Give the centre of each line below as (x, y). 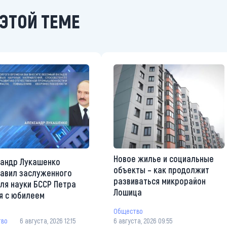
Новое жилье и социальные (164, 158)
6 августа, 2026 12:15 (48, 220)
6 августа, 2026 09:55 (143, 220)
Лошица (128, 192)
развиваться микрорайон (160, 181)
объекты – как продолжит (161, 169)
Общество (128, 211)
